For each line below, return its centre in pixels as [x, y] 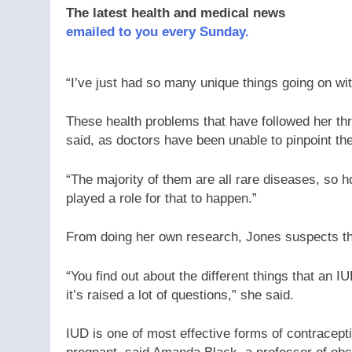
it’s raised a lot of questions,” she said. [180, 295]
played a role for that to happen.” [161, 198]
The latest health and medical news [176, 13]
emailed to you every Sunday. [158, 31]
